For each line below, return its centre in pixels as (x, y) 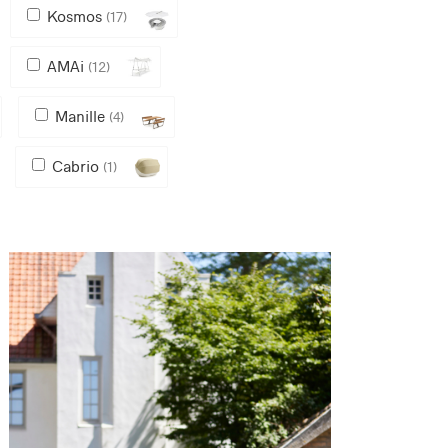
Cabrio (77, 166)
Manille (81, 116)
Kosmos (76, 16)
